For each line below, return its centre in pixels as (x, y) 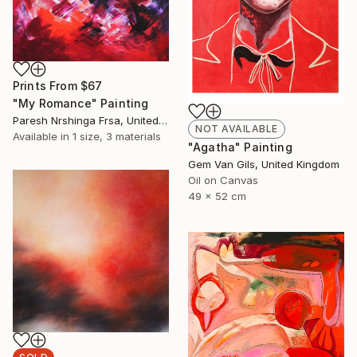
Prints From (47, 86)
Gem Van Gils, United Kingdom (264, 164)
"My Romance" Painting (81, 104)
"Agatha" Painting (240, 147)
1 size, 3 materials (117, 137)
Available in (43, 137)
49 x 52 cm (217, 196)
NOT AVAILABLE (237, 128)
